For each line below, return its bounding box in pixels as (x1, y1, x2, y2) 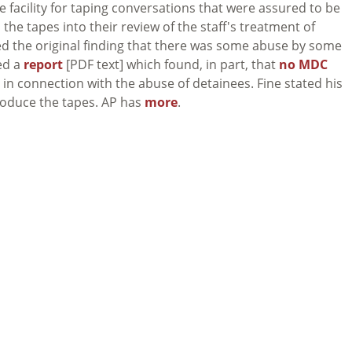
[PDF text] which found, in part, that (63, 55, 279, 73)
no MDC (279, 55, 328, 73)
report (24, 55, 63, 73)
